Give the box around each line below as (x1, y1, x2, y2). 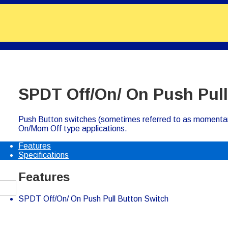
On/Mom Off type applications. (18, 124, 127, 133)
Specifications (18, 150, 69, 159)
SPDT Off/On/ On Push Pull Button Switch (18, 194, 168, 203)
